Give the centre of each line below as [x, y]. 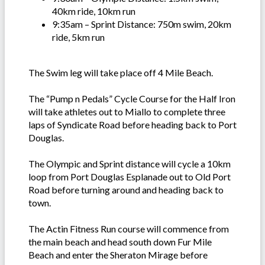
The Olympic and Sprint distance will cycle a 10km [130, 164]
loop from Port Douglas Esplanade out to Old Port [130, 177]
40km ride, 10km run [94, 11]
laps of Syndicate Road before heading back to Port [132, 125]
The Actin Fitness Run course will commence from [129, 229]
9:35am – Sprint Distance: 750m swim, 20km [142, 24]
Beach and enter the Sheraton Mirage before [118, 255]
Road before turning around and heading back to [126, 190]
